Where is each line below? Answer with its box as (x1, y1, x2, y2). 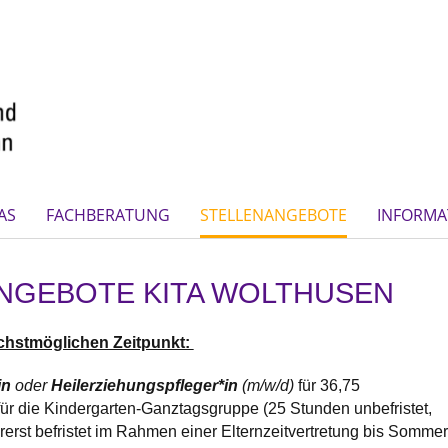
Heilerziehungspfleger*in (50, 376, 242, 394)
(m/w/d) (241, 376, 298, 394)
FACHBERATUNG (46, 203, 170, 226)
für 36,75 (297, 376, 360, 394)
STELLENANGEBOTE (200, 203, 347, 226)
